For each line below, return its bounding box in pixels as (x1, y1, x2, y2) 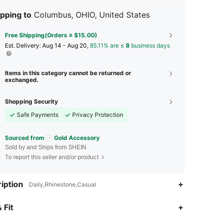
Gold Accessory (54, 134, 100, 141)
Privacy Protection (72, 110, 123, 118)
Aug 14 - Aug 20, (42, 41, 90, 49)
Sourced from (5, 134, 44, 141)
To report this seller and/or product (5, 153, 99, 161)
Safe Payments (17, 110, 58, 118)
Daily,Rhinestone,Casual (29, 181, 96, 189)
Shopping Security (5, 97, 58, 105)
